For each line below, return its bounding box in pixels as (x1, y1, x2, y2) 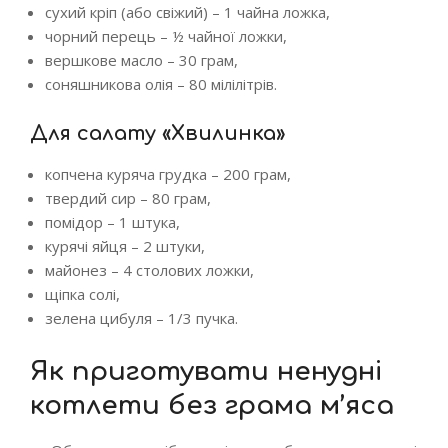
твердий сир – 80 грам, (45, 188, 211, 208)
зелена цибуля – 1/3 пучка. (45, 308, 238, 328)
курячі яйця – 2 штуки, (45, 236, 205, 256)
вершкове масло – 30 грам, (45, 50, 238, 70)
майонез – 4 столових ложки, (45, 260, 254, 280)
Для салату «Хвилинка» (30, 122, 285, 145)
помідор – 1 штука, (45, 212, 180, 232)
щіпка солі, (45, 284, 120, 304)
